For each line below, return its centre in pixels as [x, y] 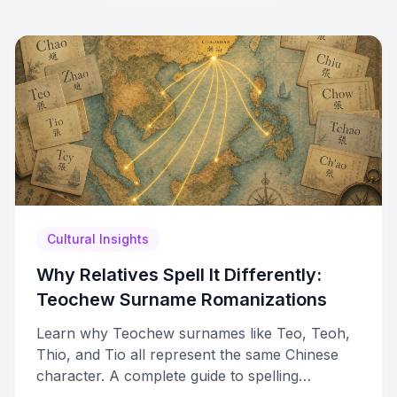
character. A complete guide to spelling [167, 376]
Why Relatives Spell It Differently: [179, 275]
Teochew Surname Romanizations [182, 300]
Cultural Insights [98, 239]
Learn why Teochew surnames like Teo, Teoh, [193, 333]
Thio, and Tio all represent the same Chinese [187, 354]
